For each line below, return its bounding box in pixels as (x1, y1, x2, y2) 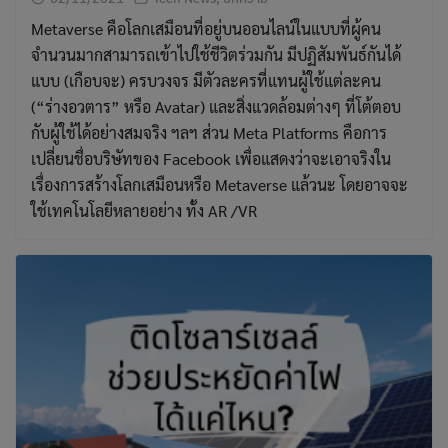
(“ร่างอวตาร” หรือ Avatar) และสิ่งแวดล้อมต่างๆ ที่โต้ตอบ (31, 96, 401, 118)
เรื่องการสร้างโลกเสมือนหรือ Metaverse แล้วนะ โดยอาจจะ (31, 174, 408, 196)
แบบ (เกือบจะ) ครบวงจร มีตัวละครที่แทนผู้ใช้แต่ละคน (31, 70, 381, 92)
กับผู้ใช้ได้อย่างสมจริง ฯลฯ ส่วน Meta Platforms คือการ (31, 122, 387, 144)
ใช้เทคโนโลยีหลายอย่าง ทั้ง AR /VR (31, 200, 257, 222)
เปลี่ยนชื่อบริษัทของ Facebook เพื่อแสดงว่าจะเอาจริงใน (31, 148, 391, 170)
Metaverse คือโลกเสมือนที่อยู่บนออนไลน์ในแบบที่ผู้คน (31, 18, 381, 40)
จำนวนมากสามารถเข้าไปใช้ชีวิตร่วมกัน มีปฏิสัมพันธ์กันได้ (31, 44, 401, 66)
